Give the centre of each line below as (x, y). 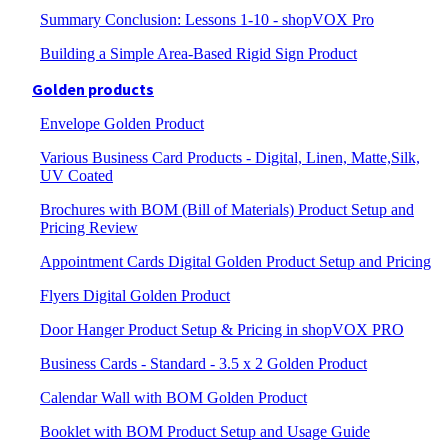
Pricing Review (89, 227)
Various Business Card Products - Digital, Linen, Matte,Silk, (230, 157)
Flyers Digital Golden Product (135, 295)
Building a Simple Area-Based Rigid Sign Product (198, 53)
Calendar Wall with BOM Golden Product (173, 397)
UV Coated (76, 175)
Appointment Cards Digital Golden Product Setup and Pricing (235, 261)
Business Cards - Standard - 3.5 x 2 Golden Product (203, 363)
